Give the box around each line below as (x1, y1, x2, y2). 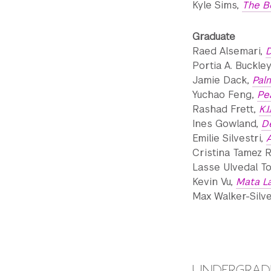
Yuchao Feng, (192, 88, 257, 101)
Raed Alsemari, (192, 45, 266, 57)
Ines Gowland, (192, 117, 261, 130)
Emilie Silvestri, (192, 132, 266, 145)
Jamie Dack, (192, 74, 252, 87)
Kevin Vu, (192, 175, 236, 188)
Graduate (192, 30, 235, 43)
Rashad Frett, (192, 103, 259, 116)
